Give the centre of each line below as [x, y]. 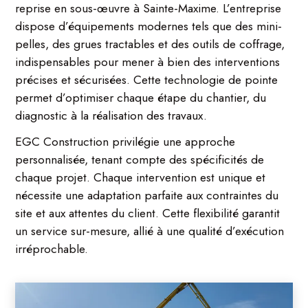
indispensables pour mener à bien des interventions [148, 62]
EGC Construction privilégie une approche [125, 141]
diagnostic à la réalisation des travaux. [111, 115]
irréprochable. [52, 249]
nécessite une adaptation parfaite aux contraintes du [147, 195]
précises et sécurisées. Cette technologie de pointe [147, 79]
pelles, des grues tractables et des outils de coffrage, [150, 44]
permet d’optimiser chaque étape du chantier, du [141, 97]
